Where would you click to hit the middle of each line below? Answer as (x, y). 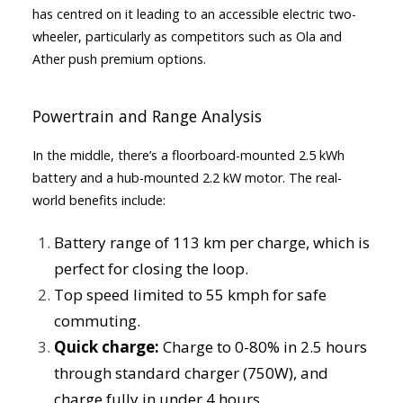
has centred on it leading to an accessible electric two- (194, 14)
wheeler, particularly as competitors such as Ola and (187, 36)
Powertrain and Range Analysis (147, 116)
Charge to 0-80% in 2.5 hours (265, 347)
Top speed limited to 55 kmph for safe (190, 295)
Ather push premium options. (119, 59)
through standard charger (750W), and (191, 373)
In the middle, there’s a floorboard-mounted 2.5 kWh (188, 155)
